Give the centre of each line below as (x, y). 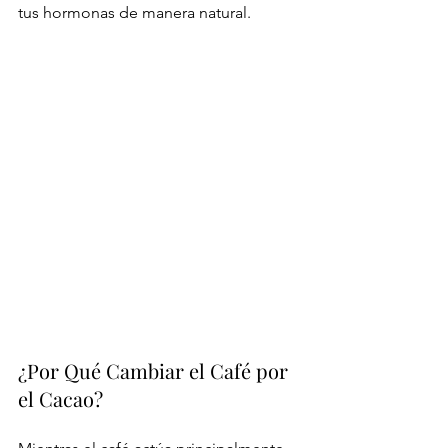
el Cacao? (60, 398)
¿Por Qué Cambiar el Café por (155, 370)
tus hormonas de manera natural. (134, 12)
